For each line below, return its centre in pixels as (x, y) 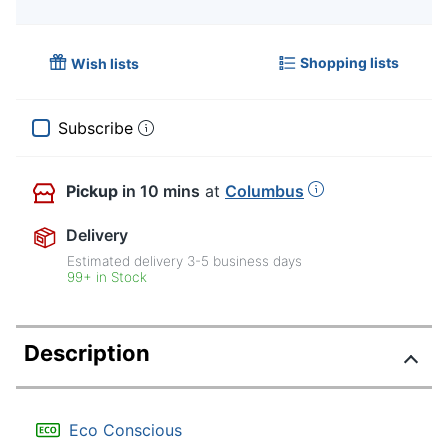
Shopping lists (349, 62)
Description (87, 353)
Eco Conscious (125, 430)
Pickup (92, 191)
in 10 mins (161, 191)
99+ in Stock (107, 277)
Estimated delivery (127, 261)
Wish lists (105, 64)
